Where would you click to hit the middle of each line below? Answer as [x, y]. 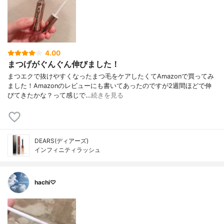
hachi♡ [45, 182]
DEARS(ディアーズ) [61, 141]
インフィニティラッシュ [67, 150]
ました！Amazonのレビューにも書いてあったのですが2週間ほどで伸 [109, 86]
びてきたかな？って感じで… [49, 95]
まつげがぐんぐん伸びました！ [63, 64]
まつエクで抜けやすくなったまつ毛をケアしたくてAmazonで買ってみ [111, 76]
